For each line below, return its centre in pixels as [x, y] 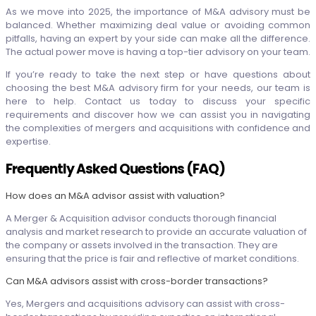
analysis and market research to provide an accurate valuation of [156, 232]
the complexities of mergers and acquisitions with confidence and [158, 128]
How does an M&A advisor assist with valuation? [115, 196]
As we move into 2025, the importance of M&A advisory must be [158, 11]
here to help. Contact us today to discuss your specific [158, 101]
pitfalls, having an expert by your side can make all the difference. [158, 38]
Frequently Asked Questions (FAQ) [115, 169]
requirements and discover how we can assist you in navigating [158, 114]
